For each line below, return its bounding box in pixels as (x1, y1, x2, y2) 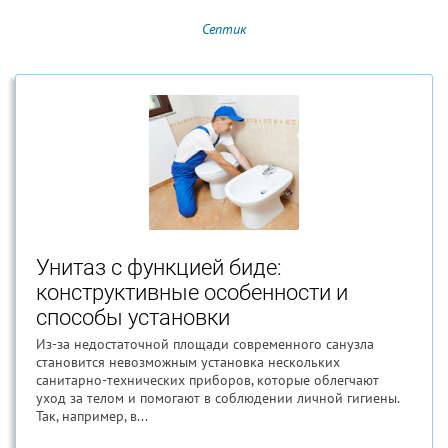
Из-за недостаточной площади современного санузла (36, 335, 374, 353)
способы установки (36, 305, 230, 330)
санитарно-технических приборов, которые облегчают (36, 371, 379, 389)
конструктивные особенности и (36, 280, 348, 305)
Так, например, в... (36, 407, 148, 425)
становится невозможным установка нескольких (36, 353, 340, 371)
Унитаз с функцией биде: (36, 255, 282, 280)
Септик (201, 20, 247, 38)
